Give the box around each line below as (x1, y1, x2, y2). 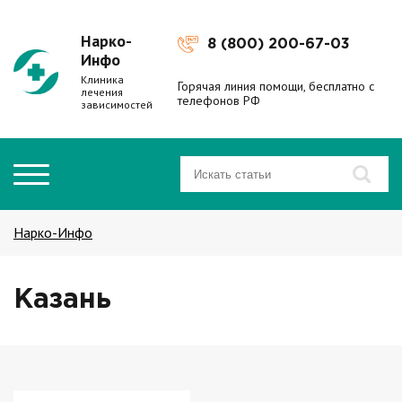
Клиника (81, 73, 124, 86)
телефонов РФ (178, 92, 260, 109)
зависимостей (81, 98, 153, 111)
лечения (81, 85, 123, 99)
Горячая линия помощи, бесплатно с (178, 77, 374, 94)
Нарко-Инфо (13, 223, 92, 241)
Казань (13, 288, 111, 312)
